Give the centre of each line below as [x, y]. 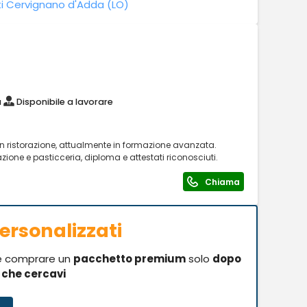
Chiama [222, 182]
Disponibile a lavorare [64, 101]
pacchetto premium [129, 259]
